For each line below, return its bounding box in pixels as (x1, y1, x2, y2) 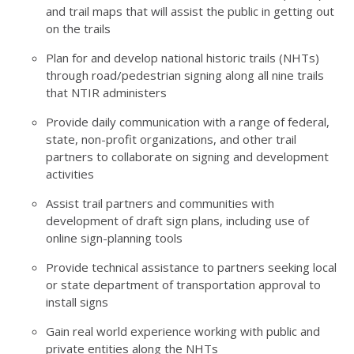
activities (46, 166, 94, 182)
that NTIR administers (46, 85, 167, 100)
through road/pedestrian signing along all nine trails (46, 67, 324, 83)
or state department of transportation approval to (46, 277, 321, 292)
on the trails (46, 21, 111, 36)
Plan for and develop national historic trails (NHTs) (46, 50, 319, 66)
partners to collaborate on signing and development (46, 149, 329, 164)
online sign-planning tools (46, 230, 183, 246)
